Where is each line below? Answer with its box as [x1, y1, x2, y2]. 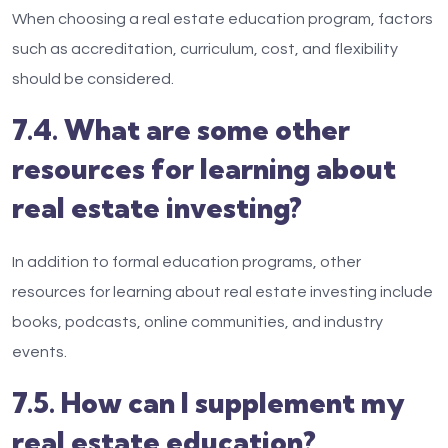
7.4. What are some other [12, 112, 350, 147]
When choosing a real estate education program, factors [12, 11, 433, 27]
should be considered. [12, 71, 174, 87]
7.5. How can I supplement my [12, 385, 405, 420]
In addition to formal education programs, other [12, 254, 361, 270]
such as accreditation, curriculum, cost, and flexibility [12, 41, 398, 57]
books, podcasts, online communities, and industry [12, 314, 383, 330]
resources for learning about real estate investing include [12, 284, 433, 300]
